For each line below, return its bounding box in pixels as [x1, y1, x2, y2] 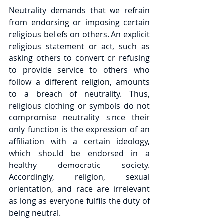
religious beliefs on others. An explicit [9, 29, 150, 40]
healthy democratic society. [9, 160, 150, 170]
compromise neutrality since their [9, 112, 150, 123]
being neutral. [9, 207, 61, 218]
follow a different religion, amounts [9, 76, 150, 87]
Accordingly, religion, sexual [9, 171, 150, 182]
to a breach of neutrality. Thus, [9, 88, 150, 99]
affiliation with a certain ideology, [9, 136, 150, 147]
